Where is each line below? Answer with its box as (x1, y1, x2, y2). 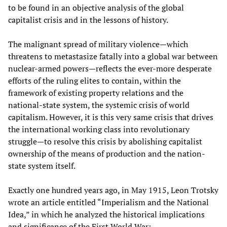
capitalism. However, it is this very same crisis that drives (8, 111, 213, 123)
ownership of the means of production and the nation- (8, 148, 205, 160)
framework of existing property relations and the (8, 87, 183, 99)
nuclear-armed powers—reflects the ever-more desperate (8, 63, 212, 74)
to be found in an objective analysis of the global (8, 2, 184, 14)
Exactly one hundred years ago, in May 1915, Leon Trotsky (8, 184, 218, 196)
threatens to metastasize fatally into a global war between (8, 51, 218, 62)
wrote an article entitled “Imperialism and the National (8, 197, 209, 208)
